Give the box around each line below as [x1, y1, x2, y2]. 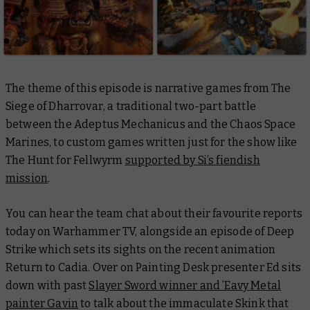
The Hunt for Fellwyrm [6, 153, 123, 167]
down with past [6, 278, 89, 292]
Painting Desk [136, 260, 210, 274]
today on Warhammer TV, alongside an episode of [6, 224, 267, 238]
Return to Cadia [6, 260, 89, 274]
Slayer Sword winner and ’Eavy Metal [89, 278, 282, 292]
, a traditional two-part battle [102, 99, 256, 113]
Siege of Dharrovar [6, 99, 103, 113]
